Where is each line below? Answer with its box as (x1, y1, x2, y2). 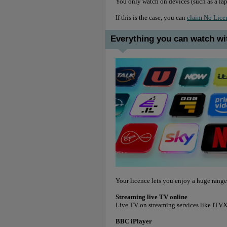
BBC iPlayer (116, 217, 152, 225)
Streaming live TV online (116, 193, 191, 201)
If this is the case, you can (116, 13, 187, 21)
